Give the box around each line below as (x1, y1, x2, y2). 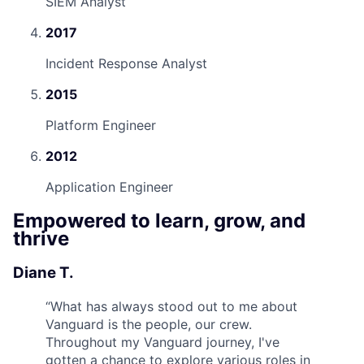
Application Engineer (45, 179, 173, 196)
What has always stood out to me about (50, 298, 297, 314)
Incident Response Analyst (45, 55, 207, 72)
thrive (13, 227, 69, 251)
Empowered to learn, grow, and (13, 209, 305, 233)
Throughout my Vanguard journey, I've (45, 334, 279, 350)
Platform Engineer (45, 117, 156, 134)
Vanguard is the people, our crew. (45, 316, 252, 332)
